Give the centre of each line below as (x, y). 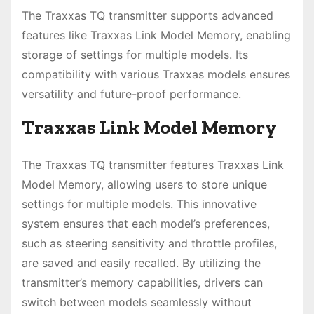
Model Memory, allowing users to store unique (144, 185)
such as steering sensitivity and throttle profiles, (149, 244)
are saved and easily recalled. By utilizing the (141, 263)
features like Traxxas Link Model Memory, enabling (156, 35)
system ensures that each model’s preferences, (146, 224)
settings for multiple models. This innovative (139, 204)
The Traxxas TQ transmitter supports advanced (148, 16)
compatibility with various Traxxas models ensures (156, 75)
